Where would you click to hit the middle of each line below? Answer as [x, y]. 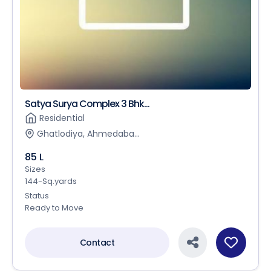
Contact [97, 242]
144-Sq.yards [51, 181]
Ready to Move [54, 207]
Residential [62, 118]
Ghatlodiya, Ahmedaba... [88, 133]
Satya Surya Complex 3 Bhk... [87, 103]
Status [37, 195]
